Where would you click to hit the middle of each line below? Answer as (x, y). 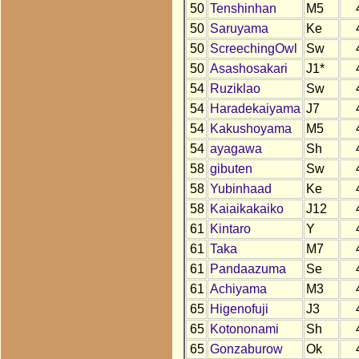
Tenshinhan (243, 9)
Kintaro (230, 229)
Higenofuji (239, 309)
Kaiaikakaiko (246, 209)
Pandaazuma (248, 269)
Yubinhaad (240, 189)
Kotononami (244, 329)
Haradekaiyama (255, 109)
